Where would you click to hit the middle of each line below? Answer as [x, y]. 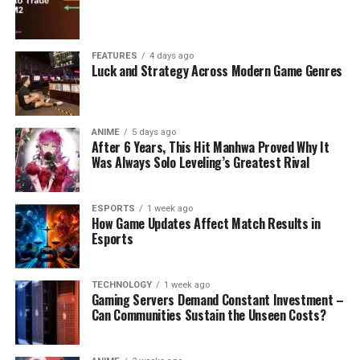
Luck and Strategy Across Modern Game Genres [217, 70]
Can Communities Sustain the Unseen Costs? [209, 315]
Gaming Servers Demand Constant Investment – [217, 299]
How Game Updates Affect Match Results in [206, 223]
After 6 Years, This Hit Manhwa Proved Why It [210, 147]
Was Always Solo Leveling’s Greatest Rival [200, 162]
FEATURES [114, 55]
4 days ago [171, 55]
